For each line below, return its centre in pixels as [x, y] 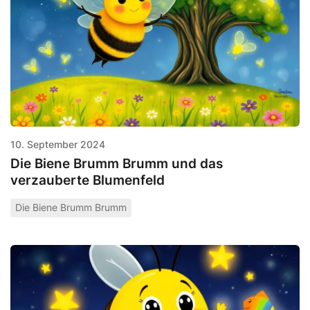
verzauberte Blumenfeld [88, 180]
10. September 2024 [58, 145]
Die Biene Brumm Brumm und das [117, 164]
